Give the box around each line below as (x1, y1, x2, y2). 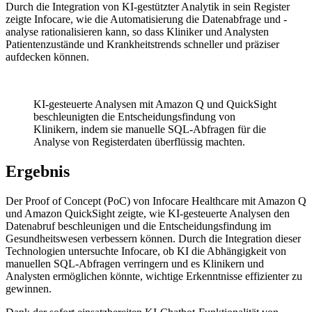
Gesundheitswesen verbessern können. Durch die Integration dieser (6, 233, 301, 245)
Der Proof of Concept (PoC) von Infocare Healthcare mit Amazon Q (6, 195, 306, 208)
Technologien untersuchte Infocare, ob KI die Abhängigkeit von (6, 245, 286, 258)
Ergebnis (6, 162, 70, 181)
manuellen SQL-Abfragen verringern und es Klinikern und (6, 258, 264, 270)
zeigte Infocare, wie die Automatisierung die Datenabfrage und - (6, 13, 287, 26)
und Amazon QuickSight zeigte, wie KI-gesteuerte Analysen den (6, 208, 290, 220)
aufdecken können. (6, 51, 89, 63)
